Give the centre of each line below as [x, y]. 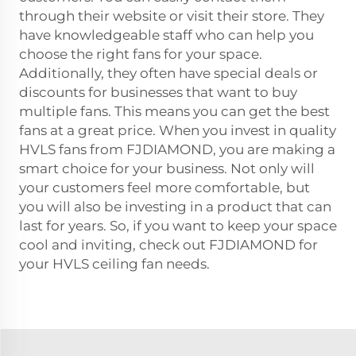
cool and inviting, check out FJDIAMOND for [168, 244]
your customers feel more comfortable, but [164, 187]
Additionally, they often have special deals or [168, 73]
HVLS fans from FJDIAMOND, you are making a [177, 149]
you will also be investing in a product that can [175, 206]
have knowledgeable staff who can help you [166, 35]
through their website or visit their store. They [172, 15]
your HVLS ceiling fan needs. [114, 263]
